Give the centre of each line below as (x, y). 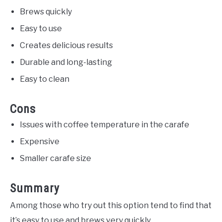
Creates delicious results (66, 46)
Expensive (40, 142)
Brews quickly (46, 12)
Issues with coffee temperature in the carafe (105, 125)
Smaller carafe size (55, 159)
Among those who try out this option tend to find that (111, 206)
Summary (35, 189)
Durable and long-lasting (66, 62)
